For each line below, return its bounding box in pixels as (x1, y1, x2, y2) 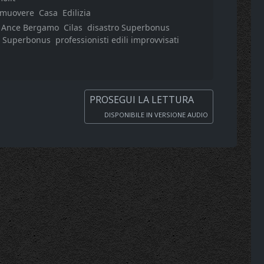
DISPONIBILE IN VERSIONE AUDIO (103, 110, 208, 119)
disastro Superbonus (87, 21, 170, 33)
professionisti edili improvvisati (55, 34, 179, 45)
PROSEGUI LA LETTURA (90, 93, 196, 106)
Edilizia (62, 6, 91, 18)
